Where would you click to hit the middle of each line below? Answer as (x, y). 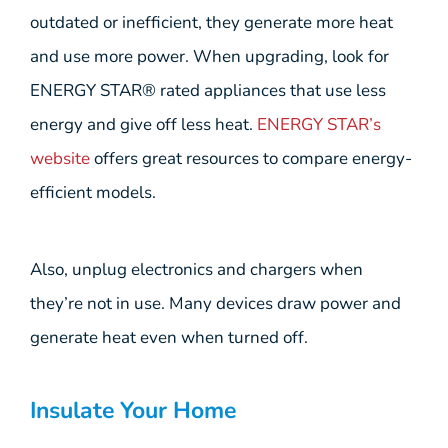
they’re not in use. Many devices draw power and (215, 303)
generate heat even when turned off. (169, 337)
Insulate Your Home (133, 411)
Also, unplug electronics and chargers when (196, 269)
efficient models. (93, 193)
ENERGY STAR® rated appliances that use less (208, 91)
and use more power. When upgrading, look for (209, 57)
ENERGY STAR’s (317, 125)
